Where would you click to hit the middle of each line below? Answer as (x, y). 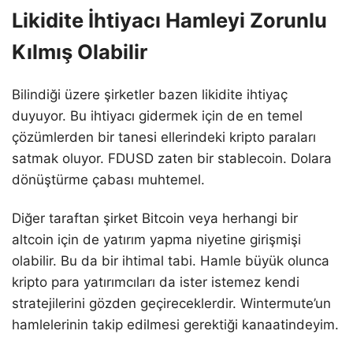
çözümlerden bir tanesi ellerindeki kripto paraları (164, 137)
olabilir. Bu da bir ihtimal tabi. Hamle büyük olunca (171, 261)
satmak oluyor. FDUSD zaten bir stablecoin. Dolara (172, 158)
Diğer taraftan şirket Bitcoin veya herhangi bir (155, 219)
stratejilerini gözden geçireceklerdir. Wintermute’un (171, 304)
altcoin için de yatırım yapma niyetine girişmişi (156, 240)
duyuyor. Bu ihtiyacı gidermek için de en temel (157, 115)
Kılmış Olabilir (80, 51)
